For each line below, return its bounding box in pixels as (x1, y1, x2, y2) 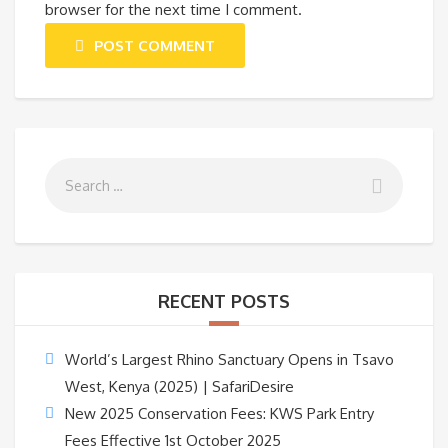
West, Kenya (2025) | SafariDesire (65, 377, 294, 397)
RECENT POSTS (158, 290, 290, 313)
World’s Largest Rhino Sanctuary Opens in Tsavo (65, 350, 394, 370)
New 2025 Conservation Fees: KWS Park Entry (65, 404, 374, 424)
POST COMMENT (94, 36, 215, 56)
